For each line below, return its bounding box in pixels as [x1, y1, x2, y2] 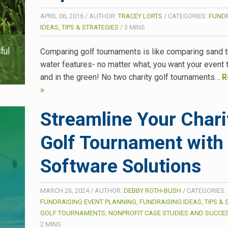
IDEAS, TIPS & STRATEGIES [40, 23, 119, 31]
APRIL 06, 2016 [40, 12, 83, 20]
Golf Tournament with [40, 131, 223, 154]
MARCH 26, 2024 [40, 186, 89, 194]
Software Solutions [40, 155, 201, 177]
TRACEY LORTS [118, 12, 162, 20]
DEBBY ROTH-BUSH [124, 186, 181, 194]
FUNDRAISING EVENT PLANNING [40, 197, 136, 206]
